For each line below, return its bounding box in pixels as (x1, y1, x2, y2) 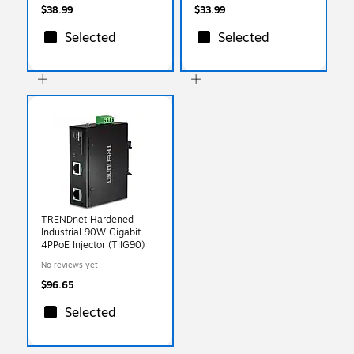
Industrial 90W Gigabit (41, 224, 141, 239)
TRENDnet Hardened (41, 212, 134, 227)
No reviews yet (41, 258, 98, 271)
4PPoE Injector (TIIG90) (41, 237, 145, 252)
